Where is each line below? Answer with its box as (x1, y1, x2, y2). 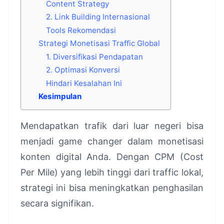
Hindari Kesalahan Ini (46, 78, 122, 88)
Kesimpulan (38, 91, 82, 101)
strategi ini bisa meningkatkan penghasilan (20, 182, 203, 193)
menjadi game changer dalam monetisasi (20, 136, 203, 146)
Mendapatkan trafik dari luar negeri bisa (20, 120, 203, 131)
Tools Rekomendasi (46, 25, 116, 35)
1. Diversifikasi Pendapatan (46, 51, 143, 61)
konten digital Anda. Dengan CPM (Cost (20, 151, 203, 162)
